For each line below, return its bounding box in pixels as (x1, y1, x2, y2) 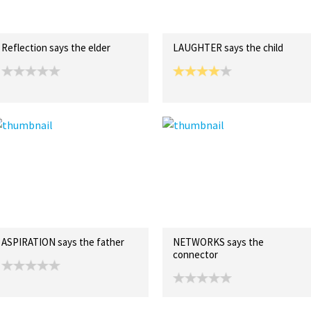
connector (173, 248, 218, 261)
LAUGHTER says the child (173, 41, 283, 54)
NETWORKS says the (173, 235, 264, 249)
